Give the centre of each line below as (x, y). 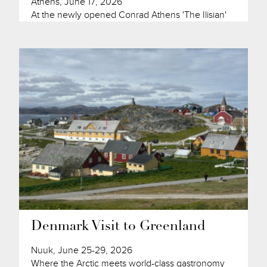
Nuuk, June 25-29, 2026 (82, 250)
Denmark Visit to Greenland (119, 226)
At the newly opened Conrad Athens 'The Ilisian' (129, 15)
